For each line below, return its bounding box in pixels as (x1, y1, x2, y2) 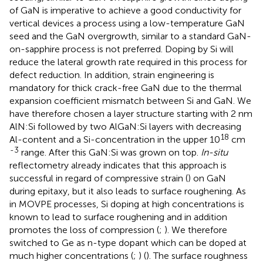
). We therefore (164, 224, 227, 235)
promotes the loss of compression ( (9, 224, 159, 235)
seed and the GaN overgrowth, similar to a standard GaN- (9, 31, 251, 42)
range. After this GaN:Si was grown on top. (19, 147, 201, 158)
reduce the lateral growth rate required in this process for (9, 56, 247, 68)
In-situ (201, 147, 228, 158)
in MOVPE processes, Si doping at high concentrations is (9, 198, 244, 210)
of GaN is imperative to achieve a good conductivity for (9, 5, 241, 16)
